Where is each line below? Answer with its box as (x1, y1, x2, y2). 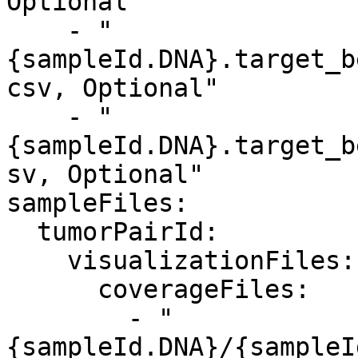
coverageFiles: (6, 275, 97, 304)
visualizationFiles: (6, 246, 67, 275)
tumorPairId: (6, 217, 37, 246)
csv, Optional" (6, 74, 219, 102)
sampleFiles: (6, 189, 189, 217)
